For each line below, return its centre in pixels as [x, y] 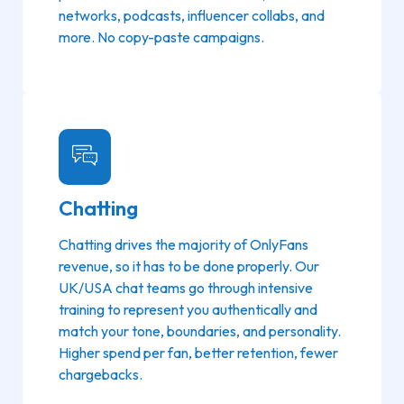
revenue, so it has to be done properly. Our [189, 266]
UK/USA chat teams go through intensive [186, 287]
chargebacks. [101, 374]
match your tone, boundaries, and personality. [200, 331]
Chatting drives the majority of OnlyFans [184, 244]
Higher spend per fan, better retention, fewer [198, 352]
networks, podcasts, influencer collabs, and [192, 15]
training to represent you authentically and [188, 309]
